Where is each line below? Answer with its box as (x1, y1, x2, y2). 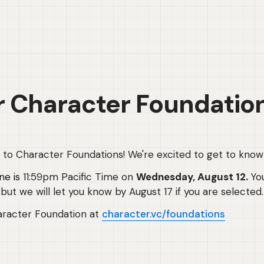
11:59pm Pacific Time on (20, 170, 136, 183)
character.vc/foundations (102, 207, 225, 220)
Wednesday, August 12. (136, 170, 250, 183)
